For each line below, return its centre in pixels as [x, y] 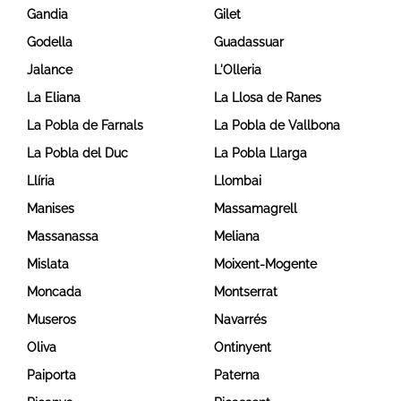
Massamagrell [256, 209]
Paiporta [51, 375]
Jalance [50, 70]
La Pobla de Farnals [85, 126]
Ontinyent [243, 348]
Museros [51, 320]
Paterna [237, 375]
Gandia [47, 15]
